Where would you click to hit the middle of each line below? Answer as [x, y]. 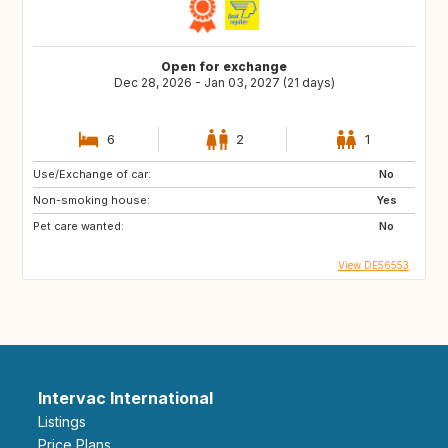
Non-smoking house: [91, 199]
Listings [65, 421]
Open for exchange [224, 66]
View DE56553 [373, 264]
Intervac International [125, 397]
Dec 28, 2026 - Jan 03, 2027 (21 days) [224, 82]
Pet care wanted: [78, 225]
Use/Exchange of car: [92, 173]
